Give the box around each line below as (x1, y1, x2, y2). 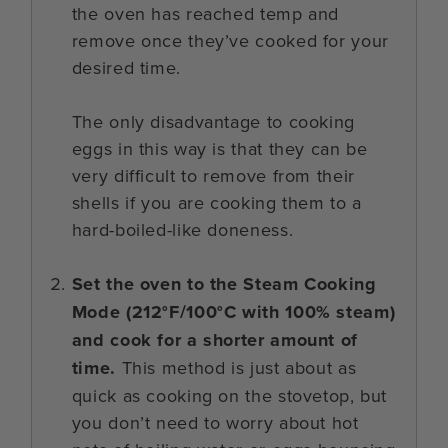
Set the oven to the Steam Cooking (71, 271, 377, 298)
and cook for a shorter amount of (71, 327, 358, 354)
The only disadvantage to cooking (71, 109, 355, 135)
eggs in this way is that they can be (71, 136, 368, 162)
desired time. (71, 55, 181, 81)
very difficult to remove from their (71, 163, 355, 189)
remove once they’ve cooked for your (71, 28, 389, 54)
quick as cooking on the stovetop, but (71, 383, 388, 409)
